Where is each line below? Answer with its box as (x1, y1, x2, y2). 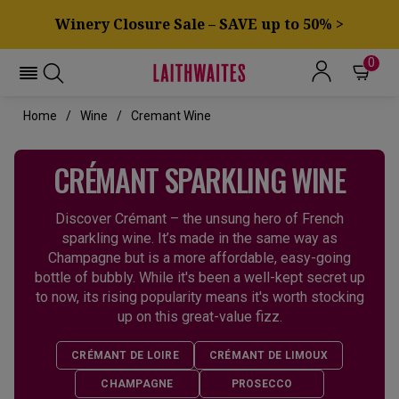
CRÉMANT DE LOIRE (71, 349, 179, 362)
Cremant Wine (131, 109, 211, 123)
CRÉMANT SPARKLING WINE (53, 157, 346, 202)
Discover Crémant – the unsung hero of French (55, 210, 344, 227)
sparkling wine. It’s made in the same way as (61, 230, 338, 247)
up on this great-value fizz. (117, 308, 282, 325)
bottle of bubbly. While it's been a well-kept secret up (34, 269, 365, 286)
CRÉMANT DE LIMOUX (208, 349, 328, 362)
